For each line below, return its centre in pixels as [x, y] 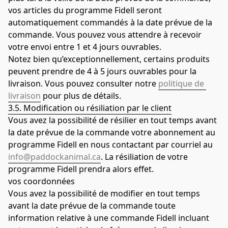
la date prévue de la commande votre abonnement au [112, 132]
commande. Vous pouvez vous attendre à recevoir [105, 34]
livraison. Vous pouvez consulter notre [83, 83]
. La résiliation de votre [144, 156]
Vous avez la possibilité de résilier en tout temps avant [112, 120]
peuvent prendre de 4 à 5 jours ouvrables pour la [102, 71]
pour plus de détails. [81, 95]
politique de [181, 83]
